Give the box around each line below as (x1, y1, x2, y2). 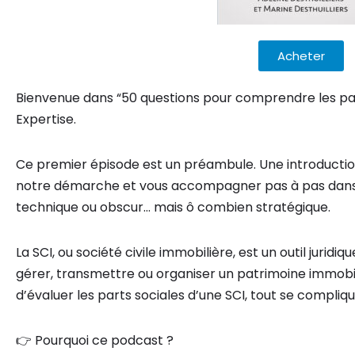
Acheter (277, 48, 325, 64)
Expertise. (16, 110, 76, 128)
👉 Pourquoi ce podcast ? (16, 331, 174, 349)
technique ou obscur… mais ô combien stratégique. (16, 198, 330, 216)
